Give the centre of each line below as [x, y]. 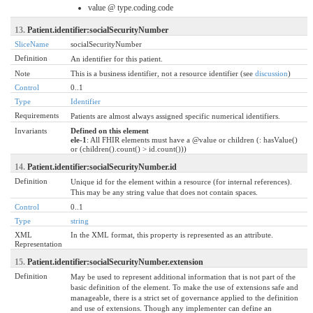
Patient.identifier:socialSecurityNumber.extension [115, 262]
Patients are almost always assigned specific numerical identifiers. [175, 116]
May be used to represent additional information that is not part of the [183, 276]
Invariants [31, 130]
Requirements [37, 115]
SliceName [32, 44]
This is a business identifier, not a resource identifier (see [163, 73]
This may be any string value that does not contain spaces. [164, 192]
